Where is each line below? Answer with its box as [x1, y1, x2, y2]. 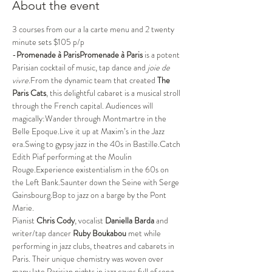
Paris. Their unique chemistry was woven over [12, 253, 165, 265]
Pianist [12, 214, 36, 226]
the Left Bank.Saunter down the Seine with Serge [12, 176, 181, 188]
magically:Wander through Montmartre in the [12, 112, 168, 124]
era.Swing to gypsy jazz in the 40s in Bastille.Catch [12, 138, 182, 150]
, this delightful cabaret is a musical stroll [46, 87, 182, 99]
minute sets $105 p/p [12, 36, 84, 48]
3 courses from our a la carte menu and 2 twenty [12, 23, 176, 35]
